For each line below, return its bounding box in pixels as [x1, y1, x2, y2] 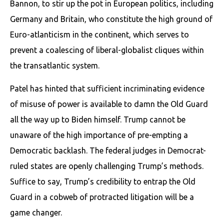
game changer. [10, 207, 62, 217]
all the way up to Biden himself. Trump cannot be [10, 114, 185, 124]
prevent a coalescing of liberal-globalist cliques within [10, 45, 204, 54]
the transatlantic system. [10, 60, 99, 70]
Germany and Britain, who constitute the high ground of [10, 14, 212, 23]
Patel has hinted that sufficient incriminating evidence [10, 83, 204, 93]
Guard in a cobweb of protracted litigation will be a [10, 192, 194, 201]
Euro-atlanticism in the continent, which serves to [10, 29, 189, 39]
